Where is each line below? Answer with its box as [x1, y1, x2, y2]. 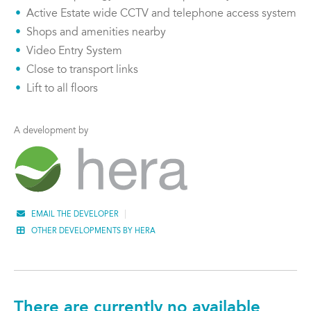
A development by [14, 127, 88, 136]
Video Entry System [26, 46, 122, 58]
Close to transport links [26, 65, 138, 76]
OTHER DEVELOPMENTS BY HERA [31, 228, 155, 236]
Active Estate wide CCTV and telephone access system [26, 8, 296, 20]
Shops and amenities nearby [26, 27, 166, 39]
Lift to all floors [26, 83, 98, 95]
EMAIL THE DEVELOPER [31, 211, 119, 219]
